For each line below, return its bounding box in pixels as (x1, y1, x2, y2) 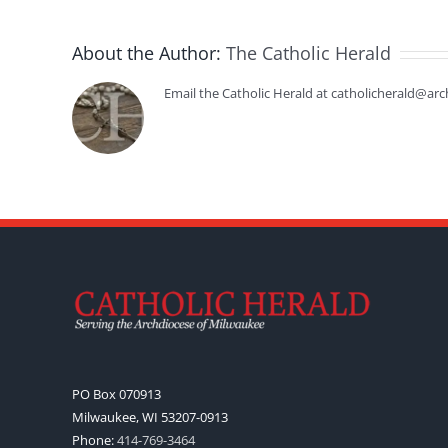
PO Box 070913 (72, 385, 161, 403)
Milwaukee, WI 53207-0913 (72, 408, 228, 426)
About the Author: (72, 41, 226, 65)
